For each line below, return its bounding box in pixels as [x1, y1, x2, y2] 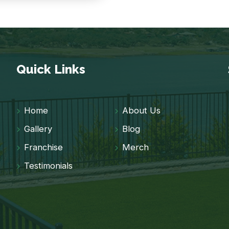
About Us [122, 105, 161, 116]
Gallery [24, 124, 53, 134]
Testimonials [24, 161, 73, 171]
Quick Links [16, 62, 86, 77]
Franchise [24, 142, 63, 153]
